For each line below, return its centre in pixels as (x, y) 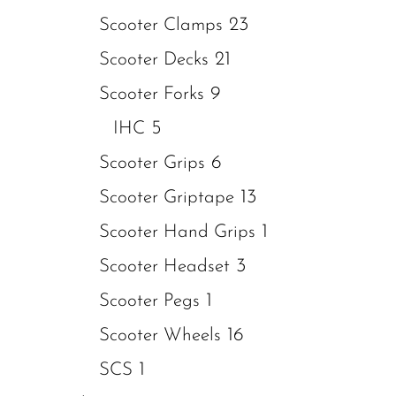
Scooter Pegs (149, 301)
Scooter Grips (152, 163)
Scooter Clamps (161, 25)
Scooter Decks (154, 60)
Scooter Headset (164, 267)
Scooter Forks (152, 94)
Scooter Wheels (160, 335)
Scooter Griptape (167, 198)
